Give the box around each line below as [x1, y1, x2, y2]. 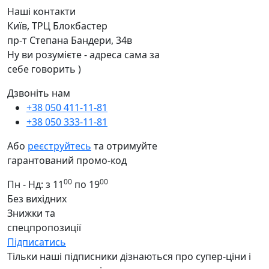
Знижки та [7, 207, 55, 220]
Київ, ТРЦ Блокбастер [7, 19, 107, 33]
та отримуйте [91, 139, 157, 153]
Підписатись [7, 235, 66, 249]
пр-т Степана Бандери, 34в [7, 34, 132, 47]
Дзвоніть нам [7, 86, 70, 100]
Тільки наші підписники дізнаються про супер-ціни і [7, 250, 251, 264]
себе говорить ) [7, 62, 81, 76]
